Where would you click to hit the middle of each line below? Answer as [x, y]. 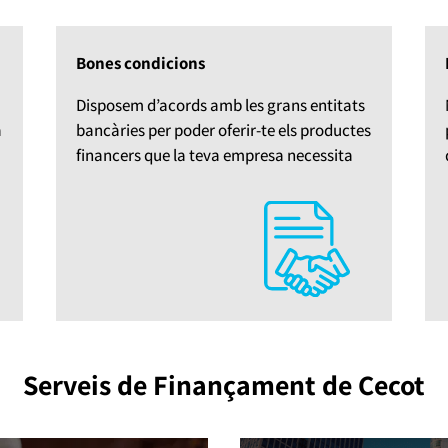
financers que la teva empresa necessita [214, 154]
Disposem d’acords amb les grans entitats [220, 104]
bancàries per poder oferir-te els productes [223, 129]
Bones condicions [140, 62]
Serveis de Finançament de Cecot [224, 384]
